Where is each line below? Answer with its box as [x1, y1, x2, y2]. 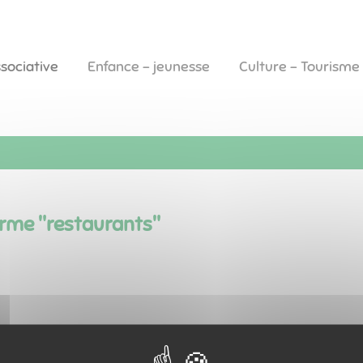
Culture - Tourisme [239, 58, 360, 76]
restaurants [45, 211, 152, 237]
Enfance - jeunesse [88, 58, 210, 76]
